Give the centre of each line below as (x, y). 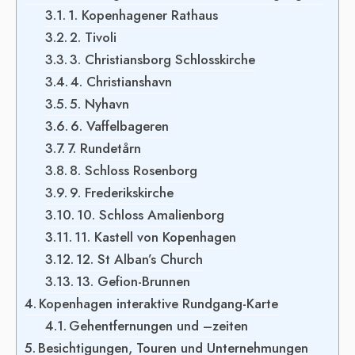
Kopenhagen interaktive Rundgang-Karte (159, 304)
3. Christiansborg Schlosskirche (162, 60)
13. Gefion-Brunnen (133, 282)
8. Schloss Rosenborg (133, 171)
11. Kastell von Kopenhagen (155, 237)
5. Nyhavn (99, 104)
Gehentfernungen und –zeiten (158, 326)
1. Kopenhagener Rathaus (143, 15)
